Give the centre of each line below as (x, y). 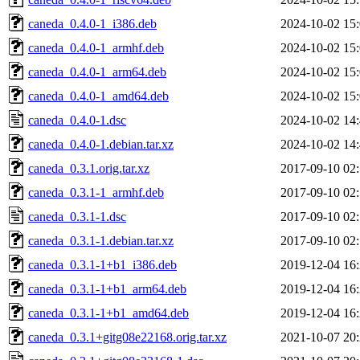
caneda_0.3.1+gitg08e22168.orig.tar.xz (127, 337)
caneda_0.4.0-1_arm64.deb (97, 72)
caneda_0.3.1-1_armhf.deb (96, 192)
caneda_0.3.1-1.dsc (77, 216)
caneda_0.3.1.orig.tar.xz (89, 168)
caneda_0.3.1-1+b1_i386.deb (102, 264)
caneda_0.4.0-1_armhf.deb (96, 47)
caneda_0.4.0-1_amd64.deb (98, 96)
